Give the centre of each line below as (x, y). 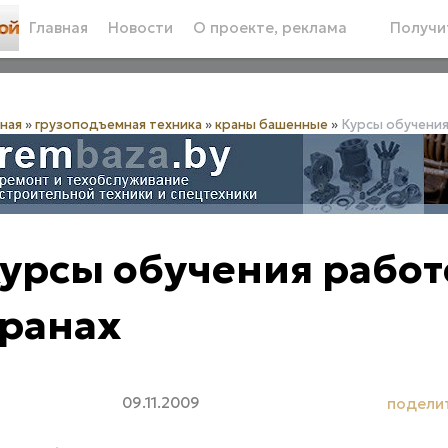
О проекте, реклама (269, 28)
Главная (58, 28)
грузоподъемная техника (118, 125)
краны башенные (271, 125)
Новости (140, 28)
